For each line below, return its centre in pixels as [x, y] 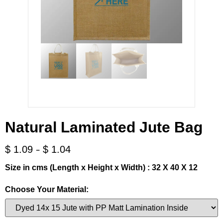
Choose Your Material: [47, 189]
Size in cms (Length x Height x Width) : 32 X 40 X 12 [101, 167]
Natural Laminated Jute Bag [104, 127]
